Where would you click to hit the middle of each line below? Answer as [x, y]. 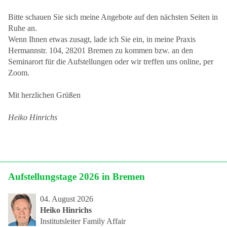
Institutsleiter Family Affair [83, 221]
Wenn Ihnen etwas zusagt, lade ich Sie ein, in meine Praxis [102, 39]
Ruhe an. [23, 28]
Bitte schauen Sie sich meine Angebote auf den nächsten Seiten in [113, 17]
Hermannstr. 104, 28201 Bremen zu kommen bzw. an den [101, 50]
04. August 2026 [67, 199]
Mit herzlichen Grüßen [44, 95]
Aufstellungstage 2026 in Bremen [77, 176]
